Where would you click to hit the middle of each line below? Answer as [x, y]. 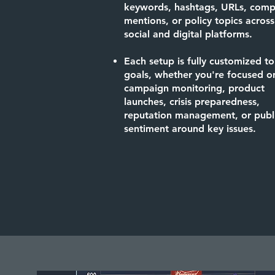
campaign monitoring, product [194, 88]
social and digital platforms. [188, 34]
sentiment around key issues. [190, 129]
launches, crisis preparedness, [192, 102]
